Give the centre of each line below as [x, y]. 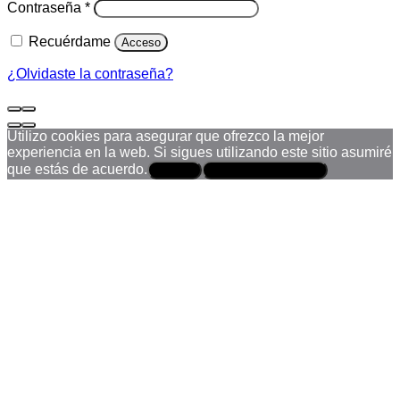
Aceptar [175, 170]
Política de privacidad [265, 170]
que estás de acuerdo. [77, 169]
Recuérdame [70, 41]
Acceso [141, 42]
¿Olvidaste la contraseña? [90, 73]
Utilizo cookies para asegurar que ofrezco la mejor [166, 136]
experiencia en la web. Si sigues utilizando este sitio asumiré [200, 152]
